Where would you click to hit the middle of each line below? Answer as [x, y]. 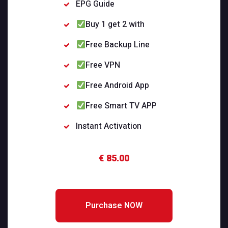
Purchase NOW [114, 206]
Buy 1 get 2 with [115, 25]
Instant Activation [109, 126]
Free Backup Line [117, 45]
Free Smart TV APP [121, 106]
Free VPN [103, 65]
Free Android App [117, 86]
